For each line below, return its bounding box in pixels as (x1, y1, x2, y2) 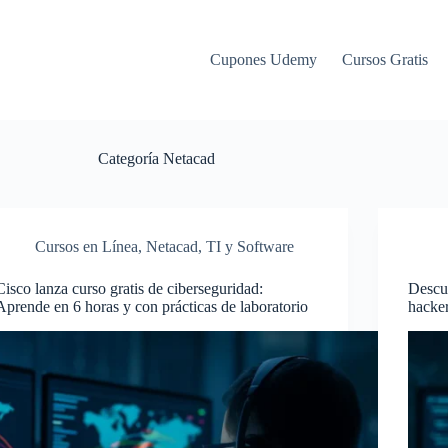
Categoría (98, 150, 160, 167)
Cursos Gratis (342, 51, 429, 68)
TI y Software (206, 238, 295, 255)
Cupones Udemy (210, 51, 318, 68)
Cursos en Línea (35, 238, 139, 255)
